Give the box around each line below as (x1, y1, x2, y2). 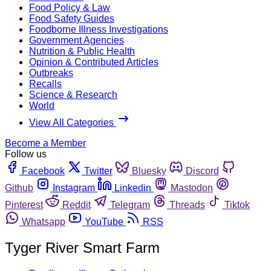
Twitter (84, 165, 113, 176)
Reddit (62, 199, 91, 210)
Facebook (22, 165, 65, 176)
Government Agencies (29, 34, 124, 45)
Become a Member (5, 137, 86, 148)
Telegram (110, 199, 150, 210)
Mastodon (171, 182, 213, 193)
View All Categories (29, 117, 116, 128)
